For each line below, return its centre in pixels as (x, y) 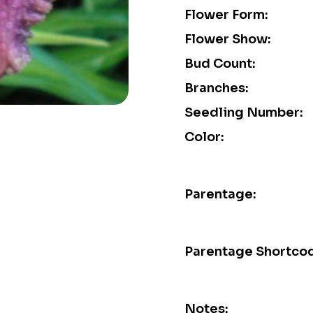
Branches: (217, 88)
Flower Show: (228, 39)
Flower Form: (226, 15)
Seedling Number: (244, 112)
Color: (204, 137)
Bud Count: (220, 64)
